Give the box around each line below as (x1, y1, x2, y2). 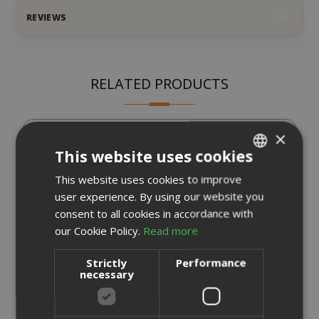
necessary (80, 266, 135, 281)
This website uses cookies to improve (55, 172, 242, 187)
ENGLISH (241, 196, 275, 207)
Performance (176, 255, 246, 270)
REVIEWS (26, 11, 67, 23)
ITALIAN (241, 172, 271, 183)
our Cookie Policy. (55, 223, 141, 238)
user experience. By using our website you (55, 189, 264, 204)
